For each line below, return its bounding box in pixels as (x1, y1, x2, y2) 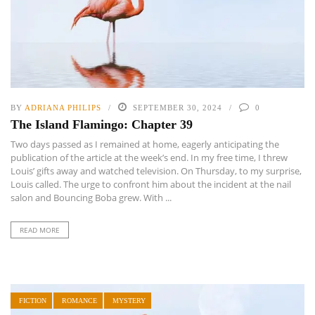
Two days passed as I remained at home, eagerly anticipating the (11, 137, 279, 150)
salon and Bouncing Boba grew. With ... (11, 191, 172, 204)
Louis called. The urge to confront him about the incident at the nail (11, 177, 291, 191)
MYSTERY (112, 296, 146, 304)
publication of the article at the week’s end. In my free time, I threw (11, 150, 288, 164)
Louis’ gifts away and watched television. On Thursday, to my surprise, (11, 164, 302, 177)
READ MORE (20, 224, 60, 235)
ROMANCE (62, 296, 97, 304)
